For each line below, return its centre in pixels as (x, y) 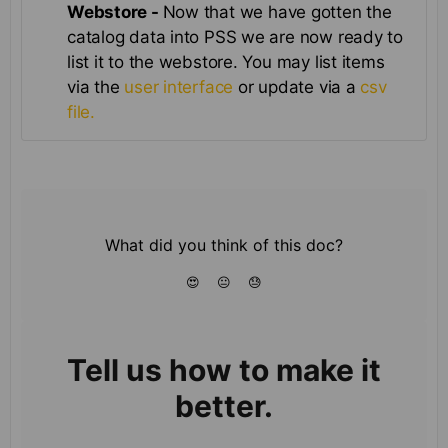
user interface (179, 86)
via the (96, 86)
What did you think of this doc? (224, 244)
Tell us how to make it (224, 369)
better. (224, 405)
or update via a (297, 86)
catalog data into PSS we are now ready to (235, 36)
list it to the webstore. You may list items (226, 61)
